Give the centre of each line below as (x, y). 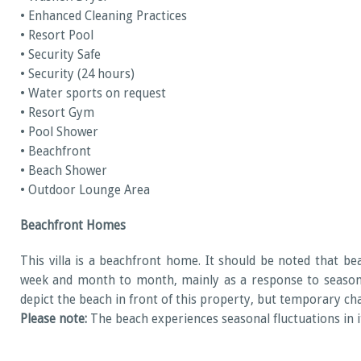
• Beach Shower (64, 170)
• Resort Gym (57, 112)
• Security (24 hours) (77, 74)
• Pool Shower (59, 132)
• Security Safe (60, 54)
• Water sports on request (93, 93)
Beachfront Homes (73, 225)
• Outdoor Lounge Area (85, 190)
